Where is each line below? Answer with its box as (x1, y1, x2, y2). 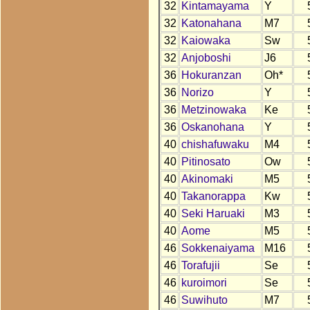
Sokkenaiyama (181, 242, 255, 255)
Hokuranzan (181, 69, 241, 82)
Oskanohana (181, 121, 244, 134)
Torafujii (181, 259, 220, 272)
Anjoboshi (181, 52, 231, 64)
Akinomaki (181, 173, 233, 185)
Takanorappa (181, 190, 246, 203)
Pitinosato (181, 156, 230, 168)
